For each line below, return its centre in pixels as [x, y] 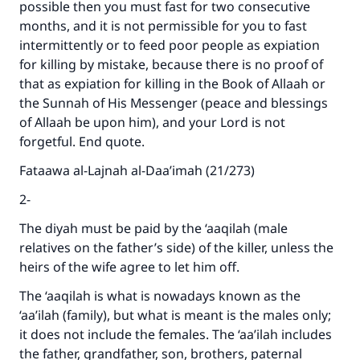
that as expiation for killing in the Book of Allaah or [172, 84]
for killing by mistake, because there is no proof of [171, 64]
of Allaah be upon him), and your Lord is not [152, 122]
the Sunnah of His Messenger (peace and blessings [174, 103]
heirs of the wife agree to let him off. [131, 267]
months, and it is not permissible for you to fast [163, 26]
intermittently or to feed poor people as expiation [170, 45]
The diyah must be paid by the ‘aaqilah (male [153, 228]
